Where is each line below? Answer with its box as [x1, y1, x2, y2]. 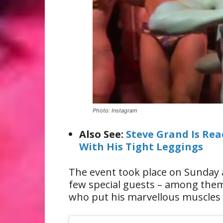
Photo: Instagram [93, 107, 137, 114]
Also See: [79, 127, 126, 141]
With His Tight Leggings [79, 140, 203, 153]
